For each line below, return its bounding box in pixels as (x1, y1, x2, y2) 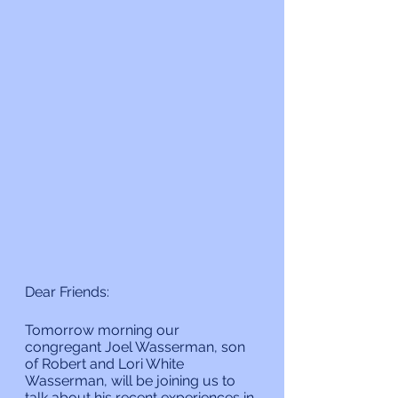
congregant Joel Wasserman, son (25, 338, 249, 355)
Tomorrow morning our (25, 321, 183, 338)
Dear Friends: (25, 283, 109, 300)
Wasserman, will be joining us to (25, 371, 239, 389)
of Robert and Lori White (25, 354, 187, 372)
